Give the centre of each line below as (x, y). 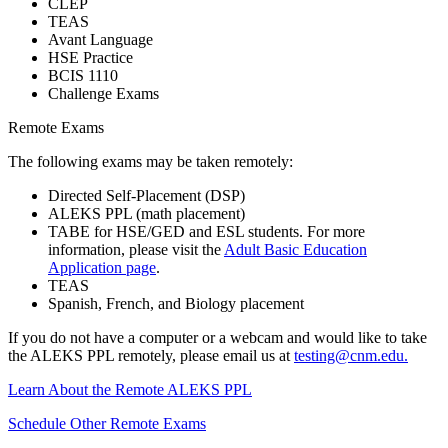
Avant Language (100, 39)
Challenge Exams (103, 93)
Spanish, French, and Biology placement (178, 303)
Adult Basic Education (295, 249)
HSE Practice (90, 57)
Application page (102, 267)
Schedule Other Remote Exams (107, 423)
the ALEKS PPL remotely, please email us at (151, 355)
